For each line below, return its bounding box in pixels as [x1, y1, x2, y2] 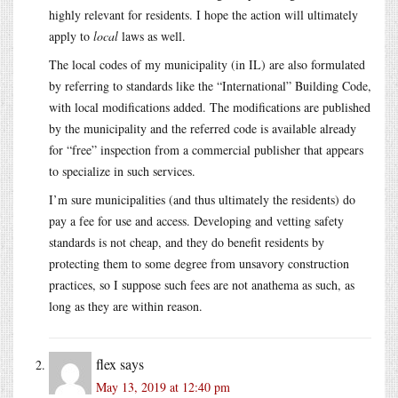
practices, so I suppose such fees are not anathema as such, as [49, 275, 354, 293]
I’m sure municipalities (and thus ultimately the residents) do [49, 190, 355, 208]
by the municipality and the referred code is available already [49, 119, 356, 137]
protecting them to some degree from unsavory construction [49, 254, 349, 272]
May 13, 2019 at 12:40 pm [96, 378, 230, 395]
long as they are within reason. [49, 297, 203, 314]
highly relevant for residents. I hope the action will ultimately [49, 5, 358, 23]
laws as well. [118, 27, 186, 44]
